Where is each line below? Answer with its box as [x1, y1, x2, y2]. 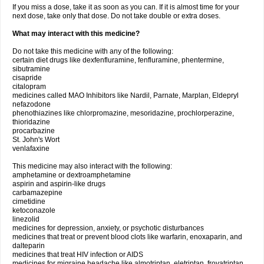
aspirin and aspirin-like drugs [12, 180, 105, 188]
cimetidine [12, 197, 45, 206]
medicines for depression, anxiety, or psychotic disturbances [12, 224, 204, 232]
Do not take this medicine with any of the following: [12, 47, 173, 55]
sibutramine [12, 65, 50, 73]
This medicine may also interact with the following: [12, 162, 172, 170]
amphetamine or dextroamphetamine [12, 171, 131, 179]
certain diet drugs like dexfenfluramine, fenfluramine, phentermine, [12, 56, 224, 64]
